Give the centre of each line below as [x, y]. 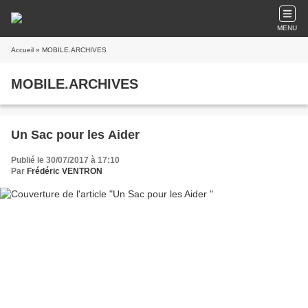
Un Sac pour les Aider [75, 135]
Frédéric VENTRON [65, 171]
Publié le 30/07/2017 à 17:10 [65, 160]
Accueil [22, 50]
